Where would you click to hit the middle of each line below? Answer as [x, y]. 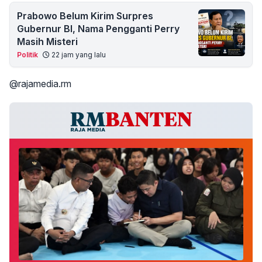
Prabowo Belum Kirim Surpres [85, 16]
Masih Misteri [47, 42]
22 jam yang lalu [78, 55]
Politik [27, 55]
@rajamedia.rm [40, 84]
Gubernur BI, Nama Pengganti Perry [98, 29]
